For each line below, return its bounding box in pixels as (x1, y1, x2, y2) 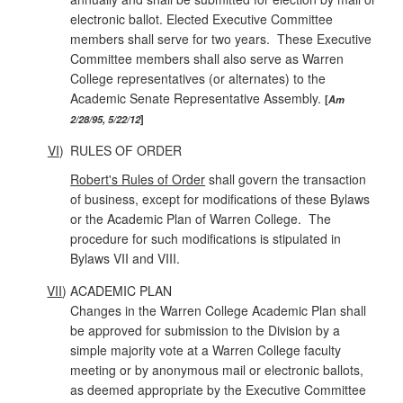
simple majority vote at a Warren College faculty (70, 340, 342, 359)
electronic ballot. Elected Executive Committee (70, 9, 334, 28)
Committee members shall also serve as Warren (70, 49, 345, 67)
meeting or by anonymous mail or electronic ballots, (70, 360, 364, 379)
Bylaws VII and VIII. (70, 248, 181, 267)
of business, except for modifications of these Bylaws (70, 189, 371, 208)
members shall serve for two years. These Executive (70, 29, 372, 48)
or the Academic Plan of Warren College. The (70, 209, 332, 228)
